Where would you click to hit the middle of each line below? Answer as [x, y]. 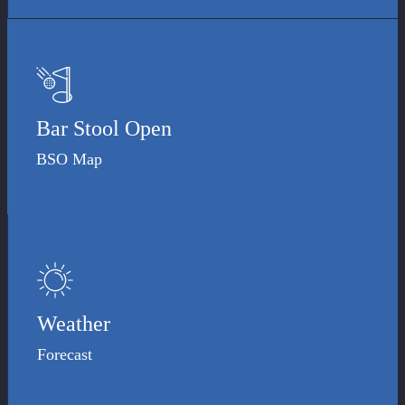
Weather [74, 323]
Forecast [65, 354]
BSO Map [69, 159]
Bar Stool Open [104, 128]
